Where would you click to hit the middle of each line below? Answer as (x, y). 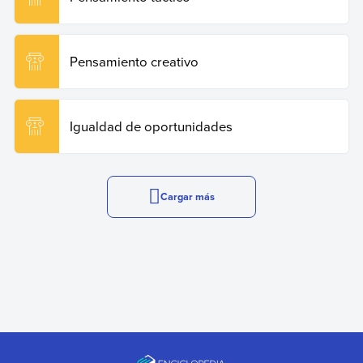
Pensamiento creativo (134, 62)
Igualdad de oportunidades (151, 126)
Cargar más (188, 196)
